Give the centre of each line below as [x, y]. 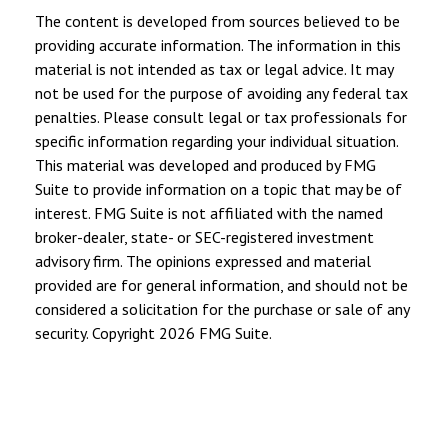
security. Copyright [97, 332]
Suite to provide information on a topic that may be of [218, 188]
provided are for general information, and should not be [221, 284]
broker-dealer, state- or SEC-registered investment [204, 236]
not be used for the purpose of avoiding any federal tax [221, 92]
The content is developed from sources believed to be [217, 20]
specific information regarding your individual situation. [216, 140]
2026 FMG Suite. [215, 332]
